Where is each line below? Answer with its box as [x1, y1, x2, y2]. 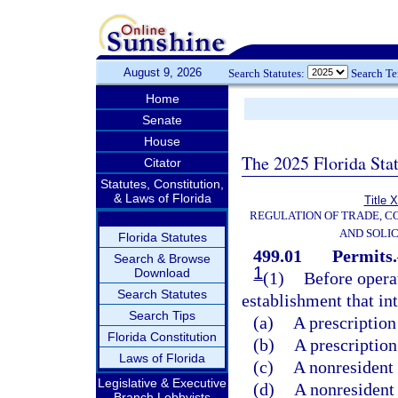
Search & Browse [114, 251, 211, 266]
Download [134, 266, 190, 280]
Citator [143, 155, 181, 170]
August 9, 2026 [123, 66, 202, 79]
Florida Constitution [107, 330, 217, 344]
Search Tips [129, 308, 195, 322]
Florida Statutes [117, 230, 207, 244]
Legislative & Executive [98, 376, 227, 390]
